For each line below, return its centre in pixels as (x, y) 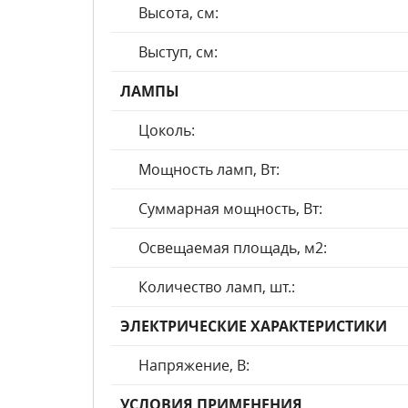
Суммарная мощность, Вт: (230, 209)
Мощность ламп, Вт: (209, 169)
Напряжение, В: (194, 365)
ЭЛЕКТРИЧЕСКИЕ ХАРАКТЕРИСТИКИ (254, 326)
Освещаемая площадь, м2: (233, 248)
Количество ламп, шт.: (217, 287)
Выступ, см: (178, 52)
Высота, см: (178, 13)
